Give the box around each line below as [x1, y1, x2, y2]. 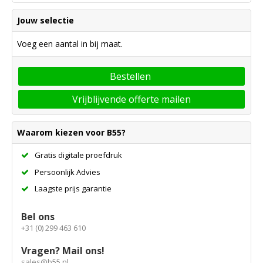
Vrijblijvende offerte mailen [72, 93, 191, 106]
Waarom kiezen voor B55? [17, 127, 126, 139]
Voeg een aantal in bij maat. [17, 38, 123, 50]
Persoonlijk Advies [35, 166, 100, 177]
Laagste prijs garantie [35, 183, 112, 194]
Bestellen [110, 70, 151, 83]
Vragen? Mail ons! [21, 244, 104, 258]
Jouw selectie [17, 15, 74, 26]
